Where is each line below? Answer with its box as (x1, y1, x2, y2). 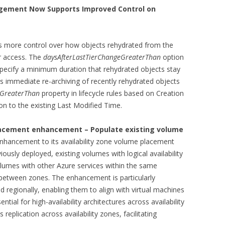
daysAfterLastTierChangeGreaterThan (43, 52, 161, 62)
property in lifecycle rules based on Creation (40, 88, 184, 98)
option (161, 52, 184, 62)
